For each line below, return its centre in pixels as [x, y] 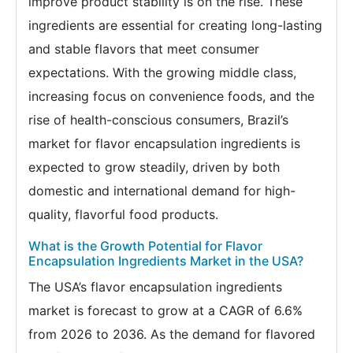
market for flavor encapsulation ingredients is [164, 143]
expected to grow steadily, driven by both [154, 167]
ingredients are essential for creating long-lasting [175, 25]
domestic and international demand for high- [162, 190]
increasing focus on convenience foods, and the [171, 96]
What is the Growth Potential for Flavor [145, 245]
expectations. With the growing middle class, [162, 72]
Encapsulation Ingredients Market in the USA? [166, 260]
